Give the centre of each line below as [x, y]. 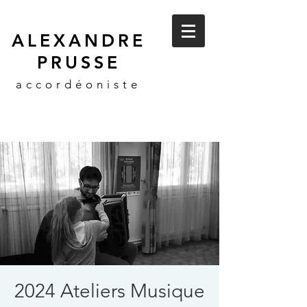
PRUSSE [79, 62]
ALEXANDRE [79, 40]
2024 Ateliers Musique [110, 291]
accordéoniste [78, 84]
